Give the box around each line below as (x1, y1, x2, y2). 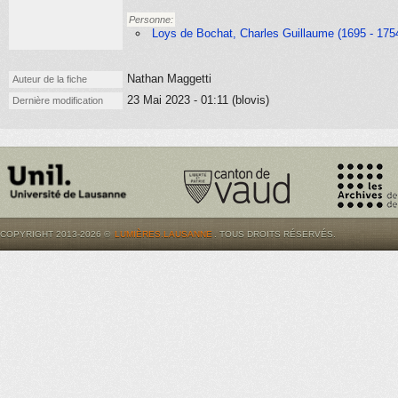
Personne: (129, 14, 173, 25)
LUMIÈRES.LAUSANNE (115, 229, 212, 239)
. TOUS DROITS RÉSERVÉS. (214, 229, 336, 239)
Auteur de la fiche (12, 74, 87, 84)
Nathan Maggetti (127, 72, 211, 85)
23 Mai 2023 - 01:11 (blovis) (127, 93, 269, 107)
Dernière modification (12, 95, 103, 106)
